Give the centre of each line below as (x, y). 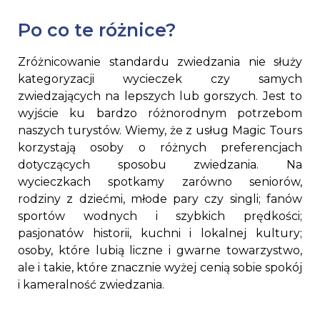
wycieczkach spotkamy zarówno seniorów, (160, 182)
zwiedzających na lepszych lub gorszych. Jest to (160, 96)
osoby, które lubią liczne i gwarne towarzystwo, (160, 251)
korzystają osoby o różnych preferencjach (160, 148)
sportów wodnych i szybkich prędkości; (160, 216)
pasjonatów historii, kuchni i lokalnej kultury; (160, 234)
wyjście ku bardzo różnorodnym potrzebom (160, 114)
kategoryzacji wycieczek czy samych (160, 79)
